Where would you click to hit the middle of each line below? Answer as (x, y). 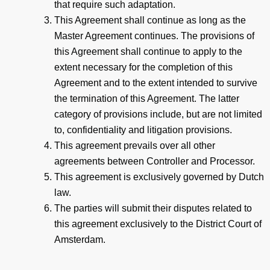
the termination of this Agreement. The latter (147, 98)
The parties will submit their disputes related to (153, 208)
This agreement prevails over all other (135, 145)
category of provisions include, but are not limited (158, 114)
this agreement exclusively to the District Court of (158, 224)
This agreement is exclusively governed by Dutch (159, 177)
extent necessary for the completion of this (143, 67)
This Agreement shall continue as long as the (150, 20)
